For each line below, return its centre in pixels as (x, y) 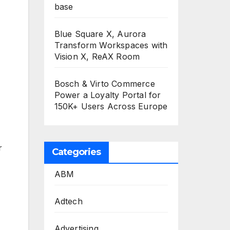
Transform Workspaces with (111, 45)
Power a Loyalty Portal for (108, 95)
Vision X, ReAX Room (97, 56)
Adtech (68, 201)
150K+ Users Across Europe (111, 106)
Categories (76, 152)
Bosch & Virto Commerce (104, 84)
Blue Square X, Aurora (100, 34)
